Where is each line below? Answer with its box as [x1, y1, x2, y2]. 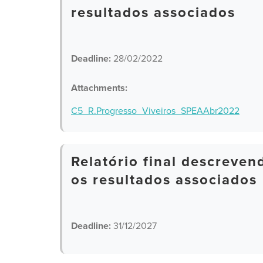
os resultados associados [71, 171, 257, 188]
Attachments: [71, 82, 127, 94]
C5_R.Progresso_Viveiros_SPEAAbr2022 [71, 105, 240, 117]
